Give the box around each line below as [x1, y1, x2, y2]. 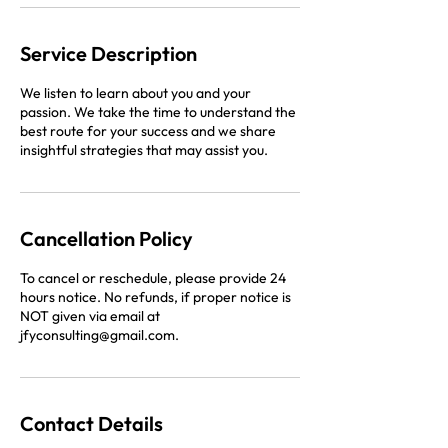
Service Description [20, 40, 197, 66]
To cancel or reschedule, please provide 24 [20, 268, 286, 287]
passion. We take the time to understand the [20, 102, 296, 121]
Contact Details [20, 410, 163, 436]
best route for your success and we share [20, 121, 276, 140]
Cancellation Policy [20, 225, 193, 251]
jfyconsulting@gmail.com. [20, 325, 179, 344]
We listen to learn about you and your [20, 83, 251, 102]
